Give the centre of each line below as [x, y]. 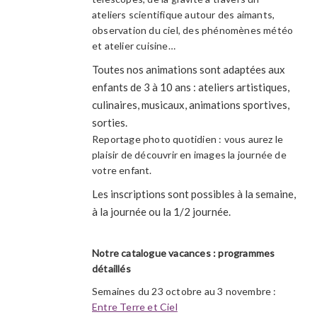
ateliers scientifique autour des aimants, [184, 14]
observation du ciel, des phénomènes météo [193, 30]
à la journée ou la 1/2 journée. [161, 211]
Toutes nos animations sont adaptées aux [189, 69]
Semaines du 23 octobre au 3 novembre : [184, 291]
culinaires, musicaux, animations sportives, [191, 104]
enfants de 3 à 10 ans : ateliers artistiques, [191, 87]
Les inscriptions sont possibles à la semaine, [194, 194]
